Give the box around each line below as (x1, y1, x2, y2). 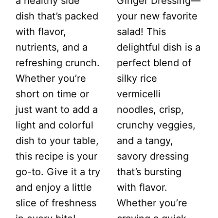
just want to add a (16, 104, 98, 116)
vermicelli (117, 88, 161, 100)
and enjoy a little (16, 182, 92, 194)
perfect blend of (117, 57, 191, 69)
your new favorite (117, 10, 198, 22)
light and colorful (16, 119, 93, 131)
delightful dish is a (117, 41, 200, 54)
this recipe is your (16, 150, 97, 163)
